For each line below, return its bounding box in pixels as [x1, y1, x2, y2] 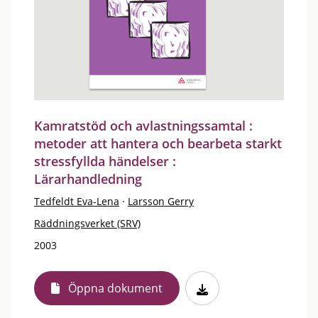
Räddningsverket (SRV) [34, 216, 141, 230]
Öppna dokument [68, 280, 163, 296]
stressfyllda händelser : [34, 153, 176, 170]
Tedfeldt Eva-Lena [34, 194, 119, 208]
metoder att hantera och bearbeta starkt [34, 135, 282, 152]
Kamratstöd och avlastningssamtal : [34, 117, 253, 134]
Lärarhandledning [34, 170, 142, 187]
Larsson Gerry [128, 194, 194, 208]
